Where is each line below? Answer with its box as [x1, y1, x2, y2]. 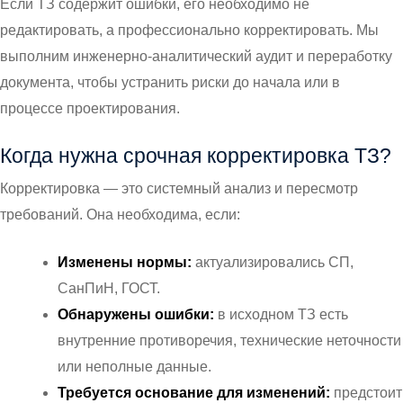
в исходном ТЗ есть [218, 307, 348, 323]
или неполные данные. [58, 359, 211, 375]
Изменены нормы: [58, 255, 195, 271]
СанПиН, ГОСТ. [58, 281, 160, 297]
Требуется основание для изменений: [58, 385, 334, 401]
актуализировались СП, [195, 255, 354, 271]
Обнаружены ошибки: [58, 307, 218, 323]
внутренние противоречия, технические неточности [58, 333, 401, 349]
